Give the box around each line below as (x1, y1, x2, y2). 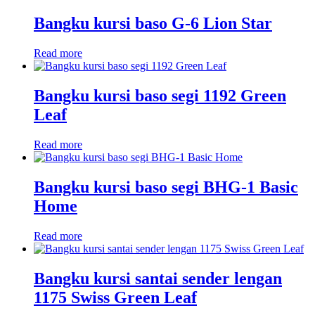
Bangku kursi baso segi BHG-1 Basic (34, 177, 298, 196)
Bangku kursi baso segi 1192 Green (34, 86, 286, 105)
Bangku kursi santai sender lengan (34, 269, 282, 288)
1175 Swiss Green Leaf (34, 288, 197, 307)
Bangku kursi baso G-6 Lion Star (34, 14, 272, 33)
